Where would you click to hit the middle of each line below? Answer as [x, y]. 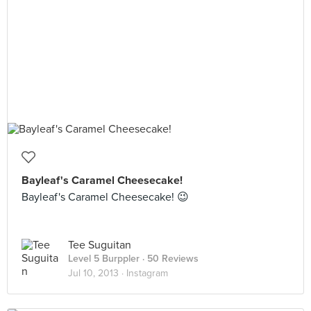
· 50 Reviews [169, 259]
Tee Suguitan [100, 245]
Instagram [147, 273]
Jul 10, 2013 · [97, 273]
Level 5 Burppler [104, 259]
